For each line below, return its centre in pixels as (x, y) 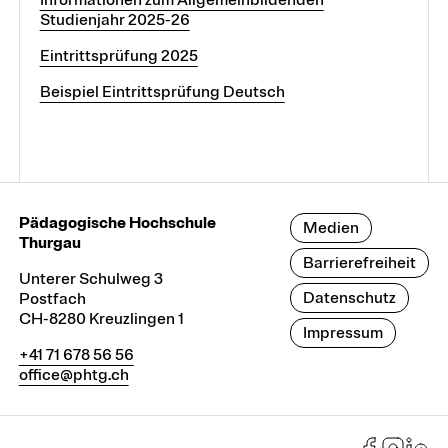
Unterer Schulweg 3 (90, 278)
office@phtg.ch (73, 374)
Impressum (343, 332)
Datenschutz (350, 297)
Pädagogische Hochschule (117, 222)
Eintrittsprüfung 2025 (118, 55)
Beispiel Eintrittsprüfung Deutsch (162, 91)
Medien (331, 227)
